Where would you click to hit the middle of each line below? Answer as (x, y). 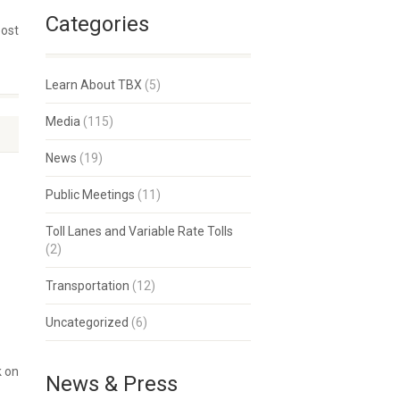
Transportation (87, 286)
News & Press (112, 384)
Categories (97, 24)
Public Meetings (90, 195)
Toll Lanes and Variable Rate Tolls (139, 231)
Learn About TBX (94, 85)
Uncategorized (87, 322)
